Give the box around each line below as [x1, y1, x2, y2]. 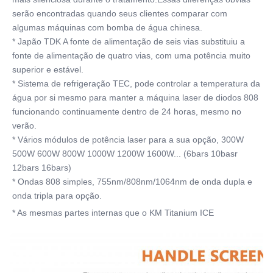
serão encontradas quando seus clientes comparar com [12, 9, 227, 19]
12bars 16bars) [12, 163, 71, 173]
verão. [12, 121, 37, 131]
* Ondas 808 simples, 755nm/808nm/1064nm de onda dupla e [12, 177, 252, 187]
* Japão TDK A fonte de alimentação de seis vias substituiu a [12, 37, 245, 47]
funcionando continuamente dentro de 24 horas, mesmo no [12, 107, 241, 117]
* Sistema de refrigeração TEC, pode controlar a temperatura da [12, 79, 260, 89]
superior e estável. [12, 65, 83, 75]
